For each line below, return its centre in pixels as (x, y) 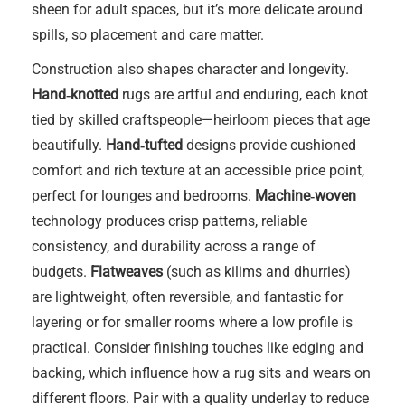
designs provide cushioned (269, 145)
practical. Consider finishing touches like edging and (198, 348)
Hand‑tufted (144, 145)
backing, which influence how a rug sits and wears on (201, 373)
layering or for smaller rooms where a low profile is (192, 322)
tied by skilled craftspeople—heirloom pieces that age (201, 120)
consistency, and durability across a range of (174, 246)
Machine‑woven (306, 196)
